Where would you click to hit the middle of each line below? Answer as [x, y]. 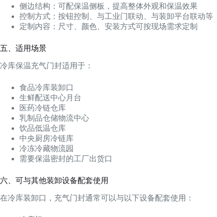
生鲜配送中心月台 [50, 97]
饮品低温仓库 [43, 128]
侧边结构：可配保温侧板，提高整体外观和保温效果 [108, 6]
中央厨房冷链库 [46, 138]
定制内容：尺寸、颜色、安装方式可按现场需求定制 [108, 27]
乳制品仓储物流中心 [54, 118]
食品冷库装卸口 [46, 87]
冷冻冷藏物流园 [46, 148]
